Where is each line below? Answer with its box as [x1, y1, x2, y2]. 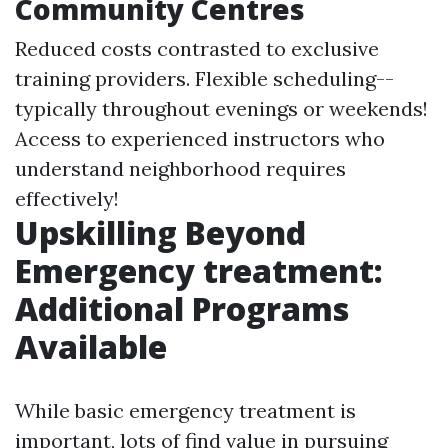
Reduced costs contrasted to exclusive [15, 36, 379, 61]
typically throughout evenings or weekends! [15, 96, 428, 121]
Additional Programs [15, 287, 349, 330]
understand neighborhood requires [15, 156, 346, 181]
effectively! [15, 186, 119, 211]
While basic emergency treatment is [15, 398, 356, 423]
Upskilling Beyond [15, 211, 306, 254]
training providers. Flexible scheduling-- [15, 66, 394, 91]
